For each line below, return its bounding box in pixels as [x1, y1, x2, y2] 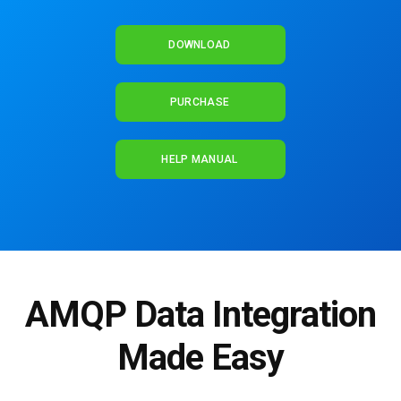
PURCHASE [169, 96, 230, 109]
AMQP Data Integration [25, 294, 376, 337]
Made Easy [117, 337, 284, 380]
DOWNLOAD [168, 38, 231, 52]
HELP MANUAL [161, 153, 238, 166]
